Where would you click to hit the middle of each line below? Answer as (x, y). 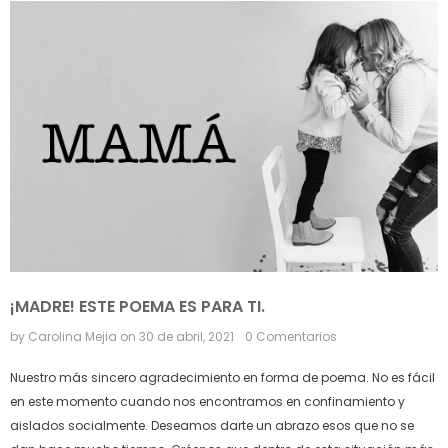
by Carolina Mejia (65, 337)
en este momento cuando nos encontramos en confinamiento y (207, 402)
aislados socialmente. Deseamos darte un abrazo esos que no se (212, 426)
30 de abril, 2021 (186, 337)
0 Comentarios (291, 337)
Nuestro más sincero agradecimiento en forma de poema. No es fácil (222, 378)
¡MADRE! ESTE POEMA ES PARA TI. (137, 307)
